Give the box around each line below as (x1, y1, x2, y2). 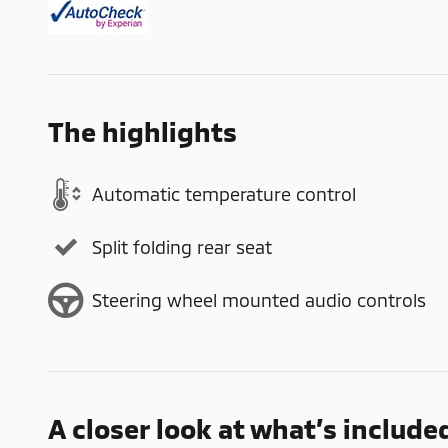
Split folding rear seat (92, 236, 272, 258)
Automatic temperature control (92, 183, 356, 205)
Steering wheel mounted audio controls (92, 289, 426, 311)
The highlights (48, 114, 237, 147)
